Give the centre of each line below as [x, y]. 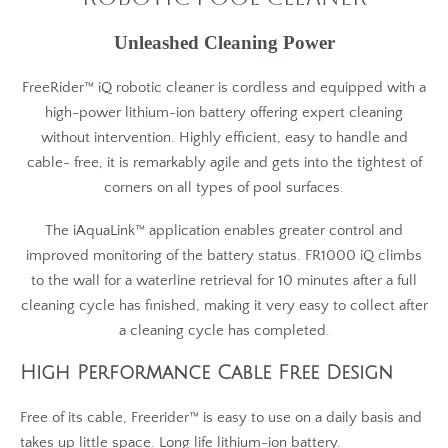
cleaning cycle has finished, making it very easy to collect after [224, 306]
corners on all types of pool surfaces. [224, 187]
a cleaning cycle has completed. [224, 331]
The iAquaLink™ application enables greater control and [224, 231]
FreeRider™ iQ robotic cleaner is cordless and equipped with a [224, 87]
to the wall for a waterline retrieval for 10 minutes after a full [224, 281]
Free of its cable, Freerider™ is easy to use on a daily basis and [221, 417]
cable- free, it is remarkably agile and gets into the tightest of [224, 162]
